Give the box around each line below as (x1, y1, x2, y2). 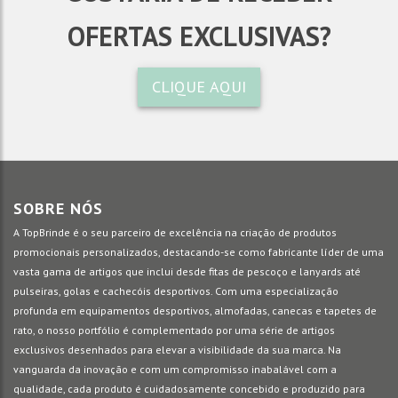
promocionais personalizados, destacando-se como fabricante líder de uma (13, 245, 384, 259)
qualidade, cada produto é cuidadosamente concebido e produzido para (13, 382, 365, 395)
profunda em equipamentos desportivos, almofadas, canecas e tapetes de (13, 304, 377, 317)
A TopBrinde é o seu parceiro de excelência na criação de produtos (13, 226, 337, 239)
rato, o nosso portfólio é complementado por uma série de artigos (13, 323, 335, 337)
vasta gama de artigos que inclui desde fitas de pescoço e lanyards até (13, 265, 361, 278)
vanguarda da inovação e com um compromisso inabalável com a (13, 362, 337, 376)
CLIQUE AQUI (152, 76, 246, 97)
